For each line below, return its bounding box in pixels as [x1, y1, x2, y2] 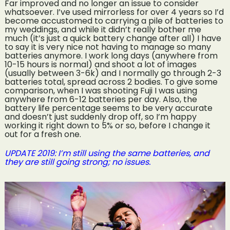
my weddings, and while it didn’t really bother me [4, 24, 201, 36]
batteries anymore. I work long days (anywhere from [4, 50, 218, 62]
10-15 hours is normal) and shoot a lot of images [4, 59, 197, 71]
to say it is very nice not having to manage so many [4, 41, 211, 53]
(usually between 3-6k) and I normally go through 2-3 [4, 67, 221, 80]
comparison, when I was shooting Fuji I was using [4, 85, 197, 97]
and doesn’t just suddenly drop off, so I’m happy [4, 111, 197, 123]
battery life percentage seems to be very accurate [4, 102, 213, 114]
